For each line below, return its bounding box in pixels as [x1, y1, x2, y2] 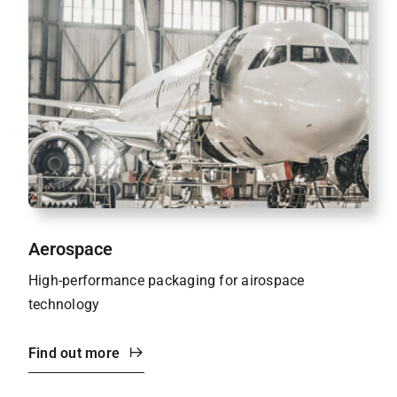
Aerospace [28, 237, 113, 260]
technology [28, 295, 100, 313]
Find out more [28, 344, 121, 362]
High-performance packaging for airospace [28, 271, 305, 289]
